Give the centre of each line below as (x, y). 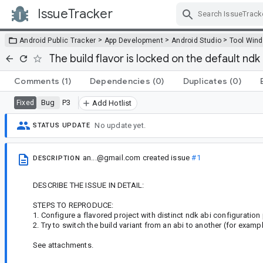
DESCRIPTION (57, 158)
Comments (37, 81)
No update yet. (120, 126)
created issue (166, 157)
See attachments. (63, 245)
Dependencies (120, 81)
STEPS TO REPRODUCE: (73, 205)
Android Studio (196, 40)
